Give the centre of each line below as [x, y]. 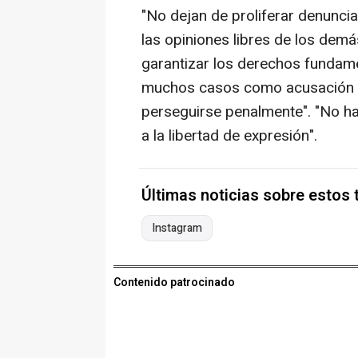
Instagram [177, 228]
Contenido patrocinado [174, 282]
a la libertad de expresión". [229, 135]
